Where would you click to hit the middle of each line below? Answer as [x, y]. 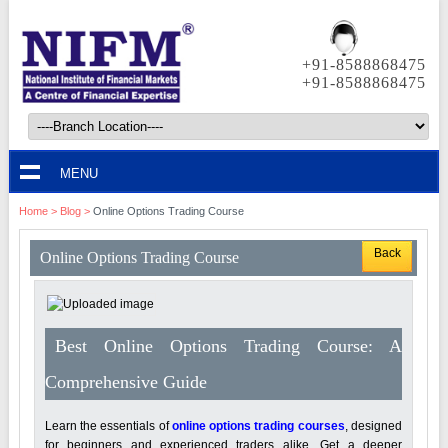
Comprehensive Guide [125, 381]
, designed [373, 425]
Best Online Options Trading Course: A [228, 345]
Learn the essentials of [108, 425]
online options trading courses [258, 425]
